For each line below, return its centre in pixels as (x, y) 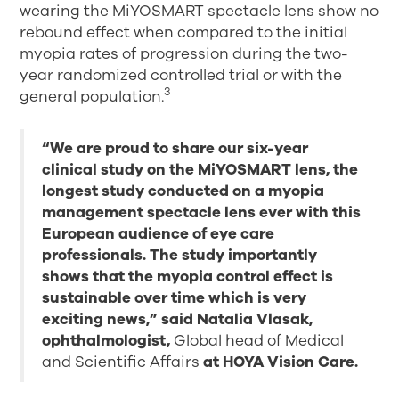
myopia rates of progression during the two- (184, 53)
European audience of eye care (159, 233)
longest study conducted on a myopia (183, 191)
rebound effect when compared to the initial (184, 32)
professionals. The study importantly (180, 255)
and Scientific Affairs (123, 362)
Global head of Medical (259, 340)
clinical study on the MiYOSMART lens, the (200, 169)
